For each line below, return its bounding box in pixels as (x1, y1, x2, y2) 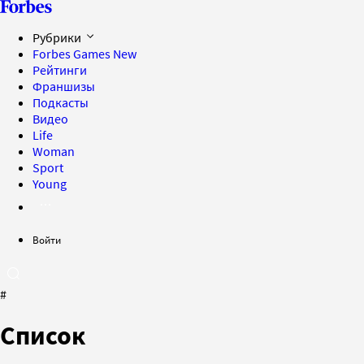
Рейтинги (32, 62, 87, 78)
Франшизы (32, 78, 95, 94)
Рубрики (32, 29, 84, 45)
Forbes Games (32, 45, 113, 62)
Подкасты (32, 94, 89, 110)
